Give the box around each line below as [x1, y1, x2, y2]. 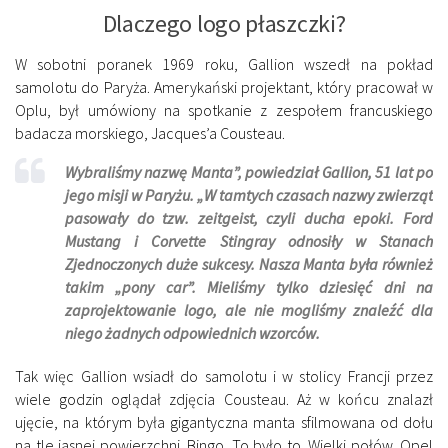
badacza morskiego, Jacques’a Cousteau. [15, 123, 285, 144]
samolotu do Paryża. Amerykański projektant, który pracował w [15, 77, 433, 98]
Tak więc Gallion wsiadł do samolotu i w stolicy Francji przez [15, 366, 433, 387]
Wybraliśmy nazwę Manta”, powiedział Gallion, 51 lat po [65, 162, 433, 183]
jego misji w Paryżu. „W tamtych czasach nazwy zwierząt [65, 185, 433, 206]
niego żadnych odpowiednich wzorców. [65, 323, 320, 344]
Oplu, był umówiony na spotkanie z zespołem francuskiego [15, 100, 433, 121]
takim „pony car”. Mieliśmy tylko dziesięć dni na [65, 277, 433, 298]
